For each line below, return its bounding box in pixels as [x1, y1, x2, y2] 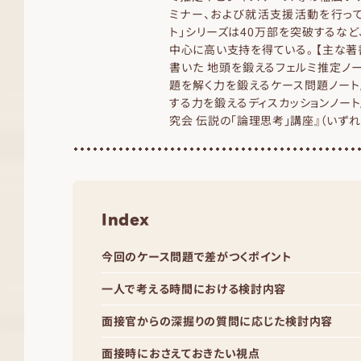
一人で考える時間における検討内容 [102, 280, 287, 297]
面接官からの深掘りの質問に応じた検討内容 [102, 313, 333, 329]
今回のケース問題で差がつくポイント [102, 248, 293, 264]
